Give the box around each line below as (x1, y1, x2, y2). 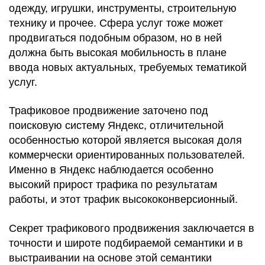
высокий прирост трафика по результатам (9, 179, 217, 191)
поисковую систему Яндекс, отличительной (9, 119, 224, 132)
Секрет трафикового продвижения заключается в (9, 222, 254, 234)
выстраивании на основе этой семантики (9, 251, 212, 264)
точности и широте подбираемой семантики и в (9, 237, 243, 249)
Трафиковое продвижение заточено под (9, 105, 208, 117)
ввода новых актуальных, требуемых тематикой (9, 61, 247, 73)
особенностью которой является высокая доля (9, 134, 242, 147)
